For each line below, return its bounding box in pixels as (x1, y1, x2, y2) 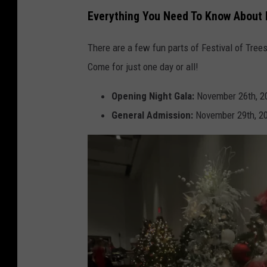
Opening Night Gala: (111, 90, 194, 103)
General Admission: (111, 109, 193, 122)
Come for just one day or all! (88, 61, 198, 73)
